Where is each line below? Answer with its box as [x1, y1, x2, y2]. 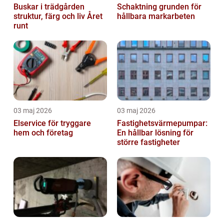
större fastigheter [117, 137, 180, 147]
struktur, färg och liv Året [13, 11, 102, 21]
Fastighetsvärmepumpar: [117, 118, 207, 128]
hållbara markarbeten [117, 11, 195, 21]
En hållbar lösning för [117, 127, 193, 137]
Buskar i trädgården [13, 1, 84, 11]
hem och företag [13, 127, 73, 137]
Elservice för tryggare [13, 118, 91, 128]
